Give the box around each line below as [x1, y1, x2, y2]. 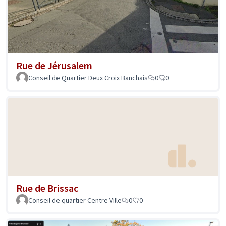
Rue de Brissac [16, 181, 78, 194]
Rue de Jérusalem [16, 59, 92, 72]
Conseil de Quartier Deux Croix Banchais [28, 73, 148, 83]
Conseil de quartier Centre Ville [28, 195, 122, 205]
